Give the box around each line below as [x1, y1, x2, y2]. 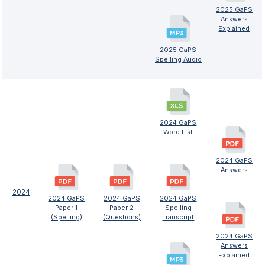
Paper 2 [109, 203, 134, 212]
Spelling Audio [154, 55, 202, 63]
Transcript [162, 213, 195, 221]
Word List [163, 128, 193, 136]
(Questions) [102, 213, 141, 221]
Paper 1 [55, 203, 78, 212]
